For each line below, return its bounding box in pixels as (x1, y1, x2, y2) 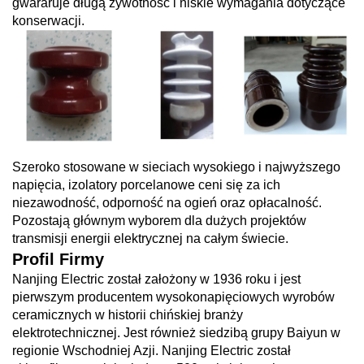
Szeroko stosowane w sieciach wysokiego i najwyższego (12, 160, 340, 175)
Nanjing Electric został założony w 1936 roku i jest (12, 272, 301, 287)
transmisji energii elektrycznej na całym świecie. (12, 232, 288, 246)
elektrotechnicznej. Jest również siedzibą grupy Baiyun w (12, 326, 340, 340)
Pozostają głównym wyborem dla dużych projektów (12, 214, 306, 228)
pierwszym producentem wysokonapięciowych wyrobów (12, 290, 335, 305)
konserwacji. (12, 14, 84, 28)
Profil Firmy (12, 250, 104, 269)
